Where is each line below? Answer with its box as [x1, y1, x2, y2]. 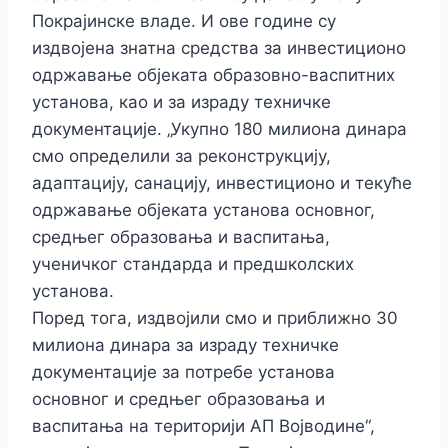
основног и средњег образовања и [32, 389, 325, 410]
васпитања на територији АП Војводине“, [32, 416, 375, 437]
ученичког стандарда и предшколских [32, 254, 354, 275]
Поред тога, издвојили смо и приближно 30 [32, 308, 398, 329]
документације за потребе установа [32, 362, 335, 383]
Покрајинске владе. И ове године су [32, 11, 336, 32]
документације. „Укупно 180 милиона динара [32, 119, 407, 140]
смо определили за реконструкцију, [32, 146, 331, 167]
